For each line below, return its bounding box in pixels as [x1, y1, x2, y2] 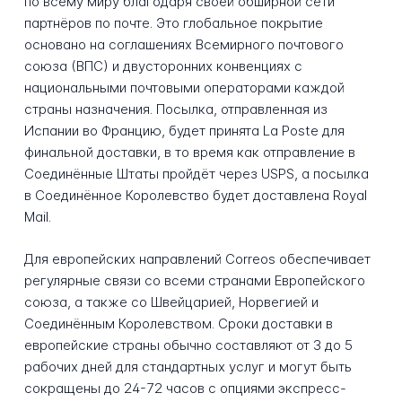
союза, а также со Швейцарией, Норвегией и [23, 293, 319, 311]
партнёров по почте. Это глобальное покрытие [23, 14, 323, 32]
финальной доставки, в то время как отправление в [23, 144, 355, 162]
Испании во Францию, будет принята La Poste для [23, 122, 345, 140]
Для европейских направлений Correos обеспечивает [23, 250, 371, 268]
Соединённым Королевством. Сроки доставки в [23, 315, 333, 333]
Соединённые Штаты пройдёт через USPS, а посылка [23, 165, 369, 183]
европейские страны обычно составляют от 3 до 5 [23, 336, 353, 354]
